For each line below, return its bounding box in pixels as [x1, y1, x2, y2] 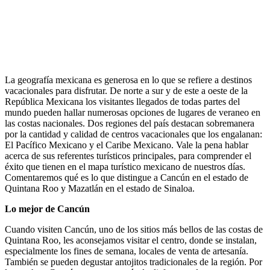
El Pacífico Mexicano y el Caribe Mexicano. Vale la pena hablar [5, 139, 248, 150]
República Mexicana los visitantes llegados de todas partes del [5, 96, 240, 107]
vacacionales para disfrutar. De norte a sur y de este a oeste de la [5, 85, 248, 96]
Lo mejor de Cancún [5, 203, 90, 214]
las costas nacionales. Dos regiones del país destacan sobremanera [5, 118, 254, 128]
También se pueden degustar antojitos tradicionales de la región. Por [5, 256, 262, 267]
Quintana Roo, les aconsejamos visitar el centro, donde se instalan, [5, 234, 257, 245]
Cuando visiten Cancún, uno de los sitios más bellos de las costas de [5, 224, 263, 234]
